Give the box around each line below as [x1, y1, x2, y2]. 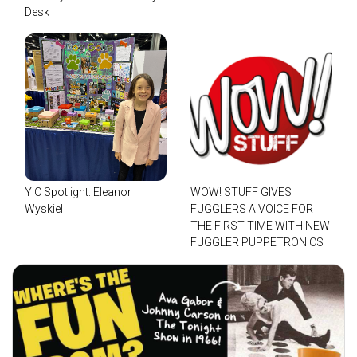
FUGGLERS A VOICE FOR [190, 202, 313, 216]
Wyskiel [25, 202, 63, 216]
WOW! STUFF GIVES [190, 186, 292, 199]
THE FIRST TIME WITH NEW [190, 219, 330, 233]
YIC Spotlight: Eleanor [25, 186, 131, 199]
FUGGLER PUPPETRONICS [190, 236, 324, 249]
